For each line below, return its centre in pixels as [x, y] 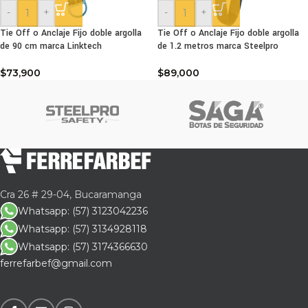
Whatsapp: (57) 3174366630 [83, 246]
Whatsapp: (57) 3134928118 [82, 229]
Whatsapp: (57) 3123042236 [83, 211]
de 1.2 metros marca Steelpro [218, 46]
